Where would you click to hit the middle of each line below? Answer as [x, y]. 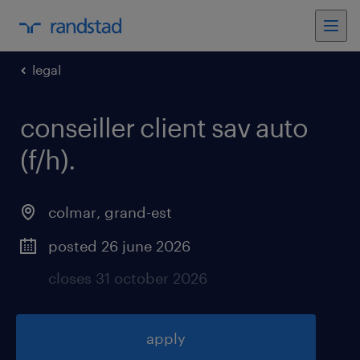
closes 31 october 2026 [128, 278]
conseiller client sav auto [164, 127]
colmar [72, 212]
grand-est [138, 212]
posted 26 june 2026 [119, 246]
